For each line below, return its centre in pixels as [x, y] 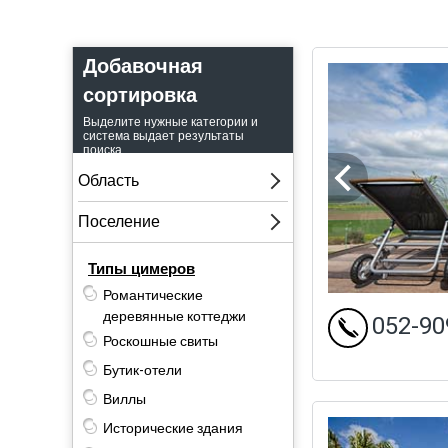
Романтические [153, 295]
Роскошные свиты [160, 341]
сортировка [140, 95]
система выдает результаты [163, 135]
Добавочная [143, 66]
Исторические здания [173, 428]
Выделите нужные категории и [170, 121]
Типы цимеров [141, 268]
